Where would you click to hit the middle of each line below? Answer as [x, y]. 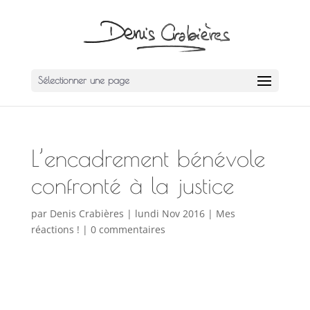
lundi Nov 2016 [170, 213]
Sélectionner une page [83, 80]
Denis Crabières [86, 213]
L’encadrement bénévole [148, 158]
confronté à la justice [132, 185]
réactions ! [55, 229]
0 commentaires [128, 229]
